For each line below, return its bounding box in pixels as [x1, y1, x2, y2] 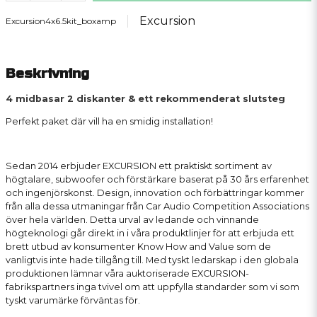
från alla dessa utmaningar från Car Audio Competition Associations [6, 201, 309, 212]
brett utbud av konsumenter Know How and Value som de [6, 241, 271, 253]
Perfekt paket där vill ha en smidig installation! [6, 115, 213, 127]
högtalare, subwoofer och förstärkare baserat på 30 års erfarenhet [6, 174, 309, 185]
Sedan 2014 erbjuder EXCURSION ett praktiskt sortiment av [6, 161, 272, 172]
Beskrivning [6, 64, 89, 81]
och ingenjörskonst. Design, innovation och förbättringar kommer [6, 188, 304, 199]
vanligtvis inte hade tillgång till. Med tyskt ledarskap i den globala [6, 255, 299, 266]
